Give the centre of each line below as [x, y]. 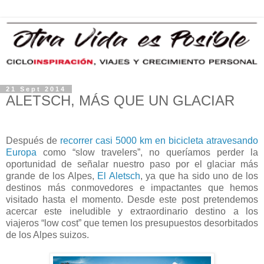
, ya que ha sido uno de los [199, 176]
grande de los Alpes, [52, 176]
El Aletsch [119, 176]
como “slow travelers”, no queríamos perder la [147, 152]
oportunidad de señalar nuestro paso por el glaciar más [132, 164]
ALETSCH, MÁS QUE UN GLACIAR [120, 101]
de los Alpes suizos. [47, 235]
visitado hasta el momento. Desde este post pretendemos [132, 199]
